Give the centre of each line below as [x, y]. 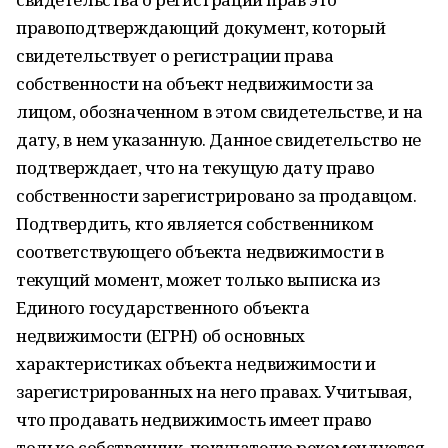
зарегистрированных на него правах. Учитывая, [214, 391]
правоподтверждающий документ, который [201, 27]
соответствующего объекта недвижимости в [200, 251]
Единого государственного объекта [163, 307]
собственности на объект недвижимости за [195, 83]
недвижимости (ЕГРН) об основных [160, 335]
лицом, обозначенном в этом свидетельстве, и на [219, 111]
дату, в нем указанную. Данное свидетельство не [218, 139]
